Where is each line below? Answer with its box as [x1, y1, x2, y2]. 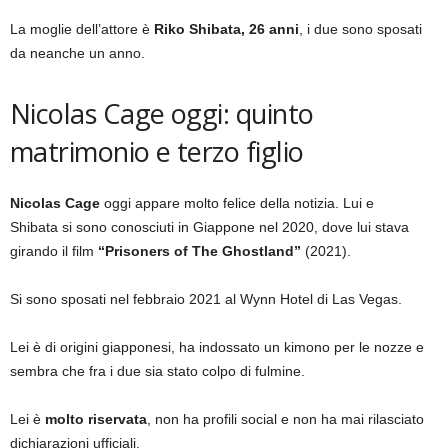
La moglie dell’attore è [10, 21, 154, 37]
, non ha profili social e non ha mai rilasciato [147, 411, 424, 427]
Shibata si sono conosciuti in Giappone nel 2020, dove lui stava [10, 219, 409, 235]
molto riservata [45, 411, 147, 427]
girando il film [10, 243, 94, 259]
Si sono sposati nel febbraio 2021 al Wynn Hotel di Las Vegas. [10, 291, 402, 307]
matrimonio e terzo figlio [10, 133, 304, 170]
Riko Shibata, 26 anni [154, 21, 299, 37]
